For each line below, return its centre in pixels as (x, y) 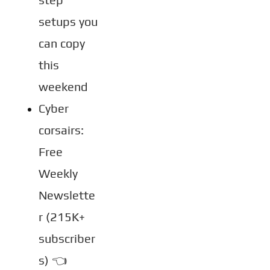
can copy (62, 43)
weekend (63, 86)
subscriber (67, 238)
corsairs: (61, 130)
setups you (68, 21)
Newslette (67, 195)
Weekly (58, 173)
